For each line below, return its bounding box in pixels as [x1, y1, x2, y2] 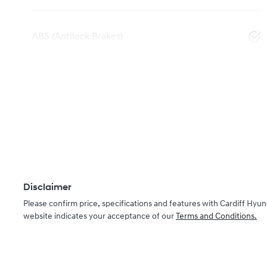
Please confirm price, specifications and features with [23, 200, 220, 209]
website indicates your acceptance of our [23, 212, 174, 222]
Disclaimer [23, 183, 72, 193]
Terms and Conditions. [176, 212, 257, 222]
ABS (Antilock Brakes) [32, 32, 123, 42]
